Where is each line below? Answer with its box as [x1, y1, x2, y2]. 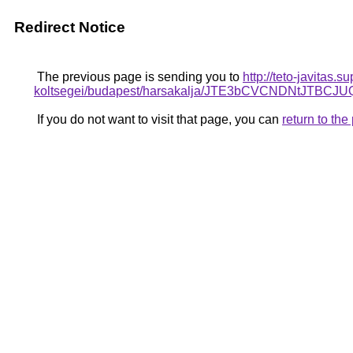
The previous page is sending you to [34, 70, 243, 84]
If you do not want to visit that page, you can [34, 113, 282, 126]
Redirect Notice [14, 19, 125, 35]
